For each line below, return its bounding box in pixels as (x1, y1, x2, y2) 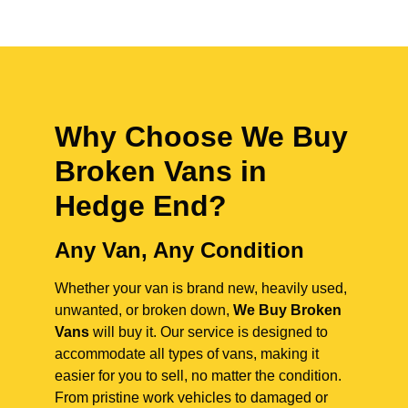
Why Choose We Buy (55, 120, 348, 154)
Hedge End (55, 189, 209, 223)
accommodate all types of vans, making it (55, 346, 319, 362)
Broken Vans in (55, 155, 267, 189)
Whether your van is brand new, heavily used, (55, 280, 347, 297)
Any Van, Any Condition (55, 238, 304, 263)
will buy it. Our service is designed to (89, 324, 328, 341)
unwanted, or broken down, (55, 302, 233, 319)
